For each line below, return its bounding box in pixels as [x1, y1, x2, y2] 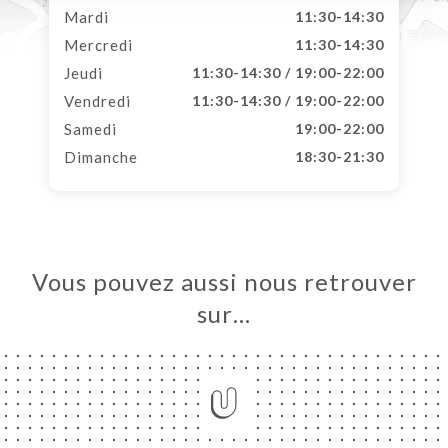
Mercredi [64, 36, 133, 54]
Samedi [64, 120, 117, 138]
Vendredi [64, 92, 131, 110]
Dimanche [64, 148, 138, 166]
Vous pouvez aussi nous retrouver [31, 267, 417, 296]
